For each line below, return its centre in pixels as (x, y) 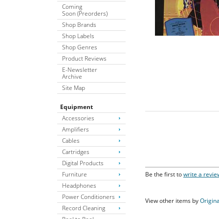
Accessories (78, 118)
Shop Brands (79, 24)
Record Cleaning (84, 208)
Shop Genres (80, 47)
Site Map (74, 88)
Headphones (79, 185)
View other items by (173, 201)
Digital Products (83, 163)
